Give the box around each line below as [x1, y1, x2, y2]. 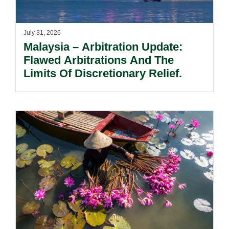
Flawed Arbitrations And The [24, 54, 174, 67]
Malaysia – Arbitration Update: [24, 40, 182, 54]
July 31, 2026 [24, 29, 61, 37]
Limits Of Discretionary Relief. [24, 67, 182, 80]
